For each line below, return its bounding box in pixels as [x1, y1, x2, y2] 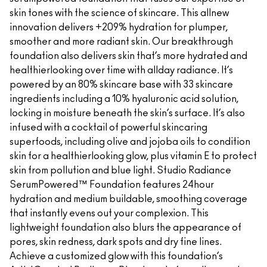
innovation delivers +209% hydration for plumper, [10, 23, 228, 32]
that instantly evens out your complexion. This [10, 209, 209, 218]
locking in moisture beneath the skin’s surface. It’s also [10, 108, 245, 118]
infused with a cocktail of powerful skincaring [10, 123, 207, 132]
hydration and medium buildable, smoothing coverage [10, 194, 247, 204]
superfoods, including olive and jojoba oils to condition [10, 137, 250, 147]
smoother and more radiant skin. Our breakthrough [10, 37, 233, 46]
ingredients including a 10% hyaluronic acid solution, [10, 94, 238, 104]
